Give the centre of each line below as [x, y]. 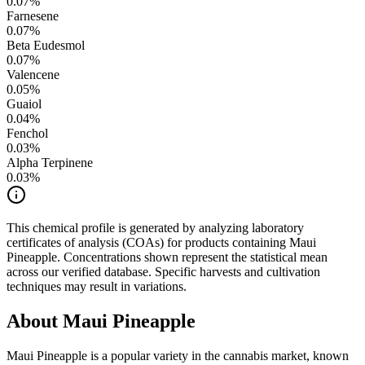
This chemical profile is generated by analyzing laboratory [155, 228]
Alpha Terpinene [50, 163]
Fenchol [27, 134]
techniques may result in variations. [97, 287]
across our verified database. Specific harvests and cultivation [163, 272]
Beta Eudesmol [46, 46]
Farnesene [33, 16]
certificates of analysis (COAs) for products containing [148, 243]
